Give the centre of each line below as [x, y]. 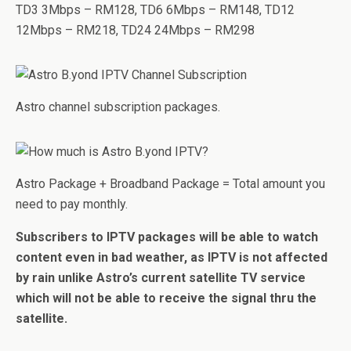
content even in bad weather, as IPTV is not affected [172, 257]
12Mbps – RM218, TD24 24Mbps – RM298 [135, 30]
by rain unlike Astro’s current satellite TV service [161, 278]
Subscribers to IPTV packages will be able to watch [167, 237]
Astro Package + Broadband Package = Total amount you [170, 184]
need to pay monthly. [72, 204]
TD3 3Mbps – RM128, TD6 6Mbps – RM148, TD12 [155, 10]
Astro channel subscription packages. [118, 107]
